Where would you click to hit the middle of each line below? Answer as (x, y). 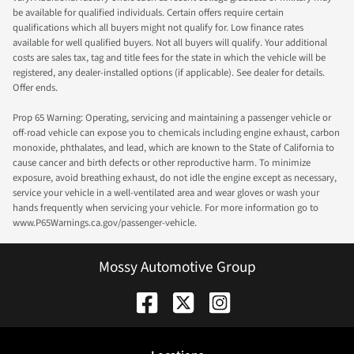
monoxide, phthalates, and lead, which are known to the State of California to (173, 147)
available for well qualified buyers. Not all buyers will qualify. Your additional (170, 42)
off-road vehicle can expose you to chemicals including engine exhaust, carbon (176, 132)
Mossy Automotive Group (177, 267)
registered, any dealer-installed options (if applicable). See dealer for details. (169, 72)
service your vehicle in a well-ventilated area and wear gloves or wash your (166, 192)
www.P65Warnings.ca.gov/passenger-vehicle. (105, 222)
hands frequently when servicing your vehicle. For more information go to (166, 207)
